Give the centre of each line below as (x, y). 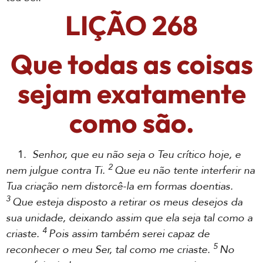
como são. (131, 123)
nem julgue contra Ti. (57, 171)
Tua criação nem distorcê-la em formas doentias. (119, 186)
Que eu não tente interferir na (185, 171)
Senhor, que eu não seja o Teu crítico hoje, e (136, 155)
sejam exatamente (131, 93)
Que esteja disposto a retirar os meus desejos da (127, 202)
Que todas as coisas (131, 64)
